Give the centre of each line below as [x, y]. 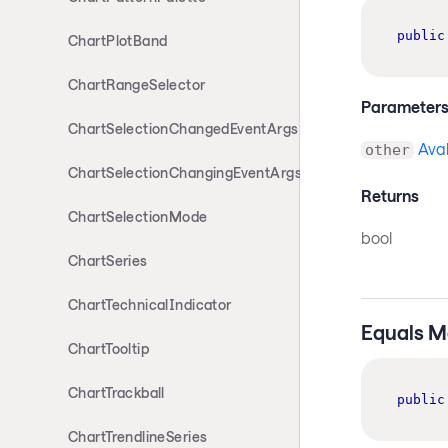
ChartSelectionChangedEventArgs [183, 128]
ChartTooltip [109, 348]
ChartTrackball [116, 392]
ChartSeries [108, 260]
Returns [389, 195]
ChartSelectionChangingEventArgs [185, 172]
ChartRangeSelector [137, 84]
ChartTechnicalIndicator [150, 304]
